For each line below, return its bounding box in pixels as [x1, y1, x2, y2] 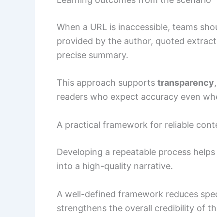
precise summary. [57, 49, 128, 60]
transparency [157, 77, 214, 88]
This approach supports [57, 77, 157, 88]
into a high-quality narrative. [57, 161, 173, 171]
